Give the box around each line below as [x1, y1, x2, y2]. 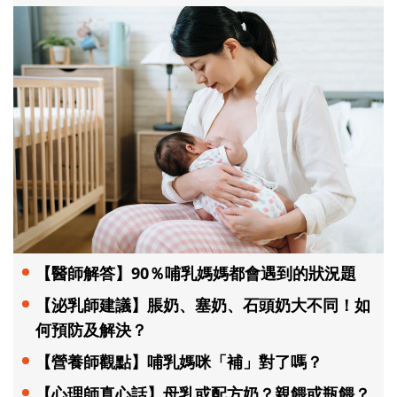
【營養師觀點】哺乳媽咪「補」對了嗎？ [35, 350, 323, 372]
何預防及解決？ [35, 318, 147, 340]
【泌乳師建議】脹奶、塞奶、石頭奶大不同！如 [35, 293, 370, 315]
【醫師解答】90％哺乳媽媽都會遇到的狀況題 [35, 261, 356, 284]
